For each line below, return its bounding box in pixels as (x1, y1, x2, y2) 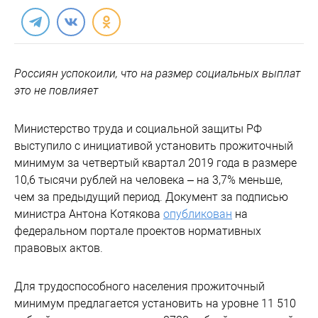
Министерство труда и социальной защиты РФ (14, 122, 262, 136)
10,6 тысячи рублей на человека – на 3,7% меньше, (14, 173, 283, 187)
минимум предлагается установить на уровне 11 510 (14, 297, 296, 310)
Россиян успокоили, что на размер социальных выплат (14, 67, 300, 80)
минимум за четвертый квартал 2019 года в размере (14, 156, 297, 170)
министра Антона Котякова (14, 207, 163, 221)
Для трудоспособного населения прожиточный (14, 280, 265, 293)
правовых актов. (14, 241, 103, 255)
